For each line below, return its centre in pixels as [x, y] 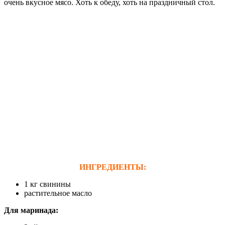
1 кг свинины [47, 184]
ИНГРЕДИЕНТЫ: [113, 167]
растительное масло [58, 193]
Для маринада [30, 210]
